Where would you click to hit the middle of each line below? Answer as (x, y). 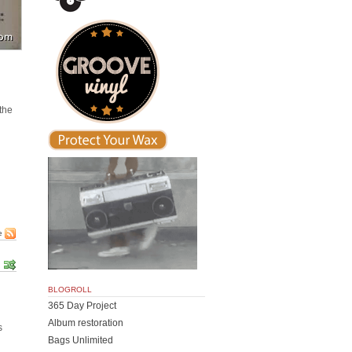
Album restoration (86, 323)
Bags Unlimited (81, 340)
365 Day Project (82, 305)
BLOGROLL (70, 289)
